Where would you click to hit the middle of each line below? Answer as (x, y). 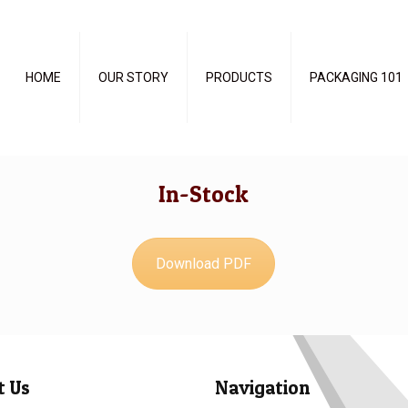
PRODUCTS (239, 77)
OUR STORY (133, 77)
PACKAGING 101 (356, 77)
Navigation (262, 388)
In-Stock (204, 194)
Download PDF (204, 264)
